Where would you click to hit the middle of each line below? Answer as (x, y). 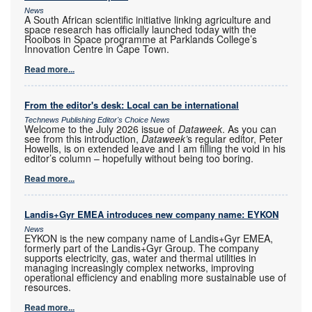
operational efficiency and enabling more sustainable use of (155, 278)
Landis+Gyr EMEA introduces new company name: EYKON (151, 214)
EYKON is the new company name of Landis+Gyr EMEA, (149, 239)
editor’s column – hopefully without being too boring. (139, 158)
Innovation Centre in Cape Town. (97, 49)
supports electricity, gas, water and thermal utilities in (140, 258)
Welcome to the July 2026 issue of (101, 129)
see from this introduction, (83, 139)
